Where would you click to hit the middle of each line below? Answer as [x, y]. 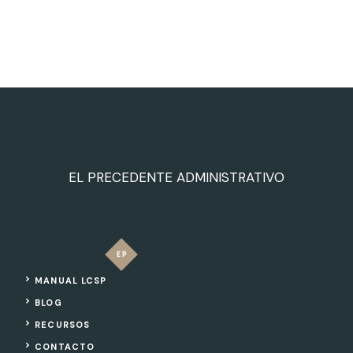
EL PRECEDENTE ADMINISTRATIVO [176, 177]
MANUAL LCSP [71, 280]
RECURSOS [63, 324]
